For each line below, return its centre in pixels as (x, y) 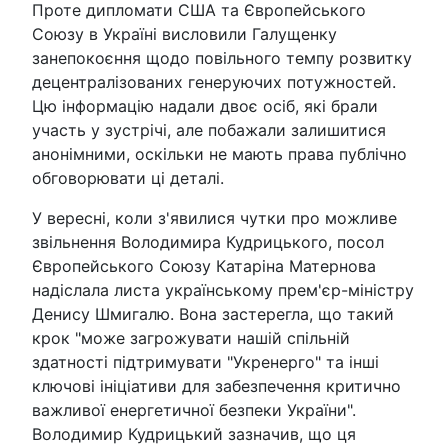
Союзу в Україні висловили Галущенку (184, 34)
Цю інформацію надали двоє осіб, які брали (205, 106)
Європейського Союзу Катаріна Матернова (204, 266)
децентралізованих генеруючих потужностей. (214, 82)
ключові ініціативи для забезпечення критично (216, 386)
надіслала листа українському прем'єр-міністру (223, 290)
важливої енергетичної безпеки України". (194, 410)
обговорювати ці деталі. (128, 178)
